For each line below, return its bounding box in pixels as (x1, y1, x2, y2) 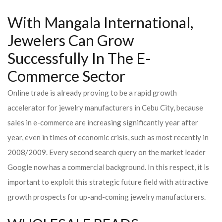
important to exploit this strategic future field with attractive (7, 177, 208, 186)
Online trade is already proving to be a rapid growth (7, 88, 177, 97)
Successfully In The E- (7, 49, 151, 67)
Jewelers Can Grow (7, 31, 134, 50)
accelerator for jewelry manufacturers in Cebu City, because (7, 103, 203, 112)
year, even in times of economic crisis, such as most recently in (7, 133, 209, 142)
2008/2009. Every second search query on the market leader (7, 148, 206, 157)
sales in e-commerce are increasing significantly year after (7, 118, 198, 127)
